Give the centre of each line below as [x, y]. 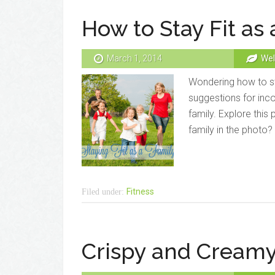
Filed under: [104, 192]
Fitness [140, 192]
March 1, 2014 [134, 59]
